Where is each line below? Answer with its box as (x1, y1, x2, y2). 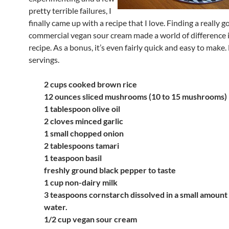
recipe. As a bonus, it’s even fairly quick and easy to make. (29, 42, 226, 52)
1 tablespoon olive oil (44, 104, 120, 113)
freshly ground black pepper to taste (44, 165, 176, 175)
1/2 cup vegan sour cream (44, 214, 137, 224)
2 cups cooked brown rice (44, 79, 137, 89)
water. (44, 202, 67, 212)
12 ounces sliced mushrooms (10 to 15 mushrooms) (44, 91, 227, 101)
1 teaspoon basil (44, 153, 102, 163)
